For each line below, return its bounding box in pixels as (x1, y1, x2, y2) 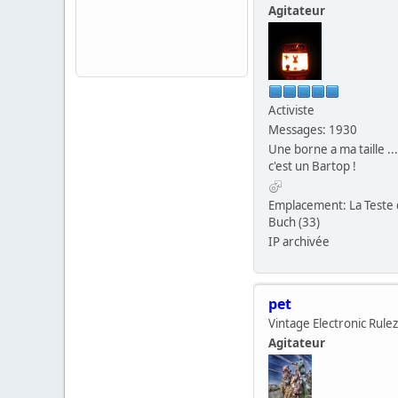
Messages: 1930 (268, 121, 357, 138)
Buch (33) (268, 213, 320, 230)
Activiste (268, 101, 314, 118)
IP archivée (268, 233, 330, 250)
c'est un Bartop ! (268, 157, 356, 174)
